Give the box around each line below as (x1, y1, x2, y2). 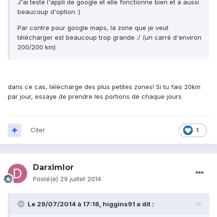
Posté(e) (33, 175, 60, 183)
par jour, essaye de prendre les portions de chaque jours (8, 93, 182, 101)
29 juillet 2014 (60, 175, 101, 183)
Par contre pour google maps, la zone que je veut (17, 24, 169, 32)
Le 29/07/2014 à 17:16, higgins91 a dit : (28, 200, 154, 208)
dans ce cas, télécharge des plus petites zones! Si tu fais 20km (8, 83, 201, 91)
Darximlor (33, 163, 74, 172)
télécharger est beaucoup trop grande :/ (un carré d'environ (17, 33, 201, 42)
